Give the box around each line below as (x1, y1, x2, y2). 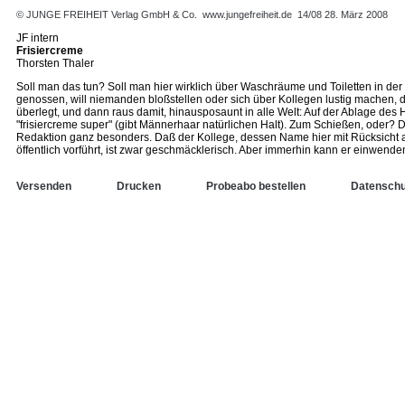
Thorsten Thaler (16, 57, 94, 70)
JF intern (16, 32, 59, 44)
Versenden (16, 180, 71, 193)
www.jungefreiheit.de (202, 9, 292, 20)
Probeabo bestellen (206, 180, 306, 193)
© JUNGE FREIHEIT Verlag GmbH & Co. (16, 9, 200, 20)
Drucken (117, 180, 161, 193)
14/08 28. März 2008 (297, 9, 388, 20)
